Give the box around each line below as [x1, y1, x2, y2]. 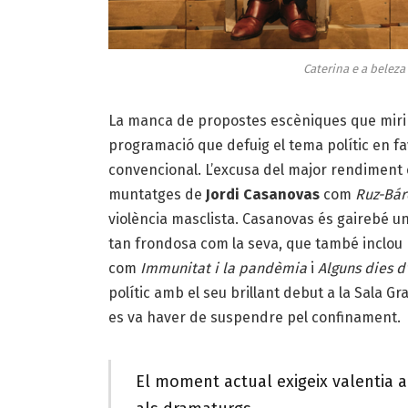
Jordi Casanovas [205, 186, 320, 204]
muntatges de [107, 186, 206, 204]
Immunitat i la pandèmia [139, 260, 307, 278]
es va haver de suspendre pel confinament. [107, 309, 401, 327]
